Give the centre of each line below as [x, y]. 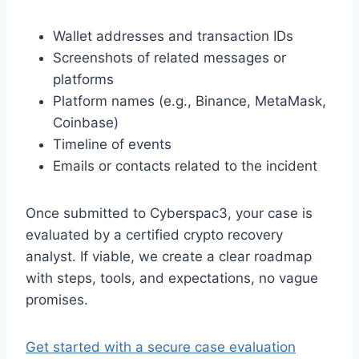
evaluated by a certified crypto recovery [154, 234]
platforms [83, 79]
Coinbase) [86, 122]
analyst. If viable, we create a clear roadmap [169, 256]
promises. [57, 299]
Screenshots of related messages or [169, 57]
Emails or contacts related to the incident [185, 165]
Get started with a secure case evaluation [161, 347]
